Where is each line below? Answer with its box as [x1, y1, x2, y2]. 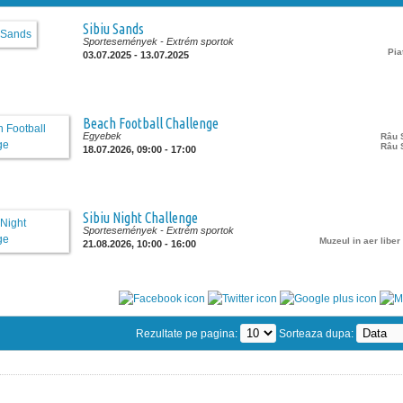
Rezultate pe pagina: [136, 327, 240, 340]
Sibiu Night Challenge [83, 210, 198, 226]
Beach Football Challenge [83, 115, 219, 131]
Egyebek [83, 130, 121, 141]
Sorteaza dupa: [276, 327, 356, 340]
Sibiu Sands [83, 21, 144, 37]
